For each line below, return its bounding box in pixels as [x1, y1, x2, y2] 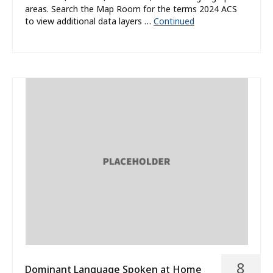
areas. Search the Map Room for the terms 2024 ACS [25, 3, 237, 15]
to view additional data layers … [25, 15, 154, 27]
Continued [154, 15, 194, 27]
